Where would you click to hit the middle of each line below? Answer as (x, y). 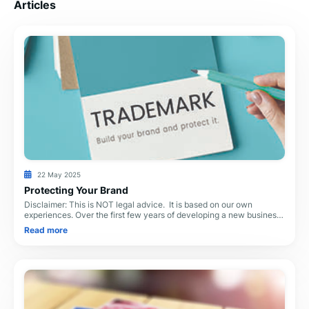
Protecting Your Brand (76, 190)
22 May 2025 (59, 175)
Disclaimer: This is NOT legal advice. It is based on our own (138, 204)
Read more (46, 230)
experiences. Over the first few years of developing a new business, (153, 215)
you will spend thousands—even (87, 225)
